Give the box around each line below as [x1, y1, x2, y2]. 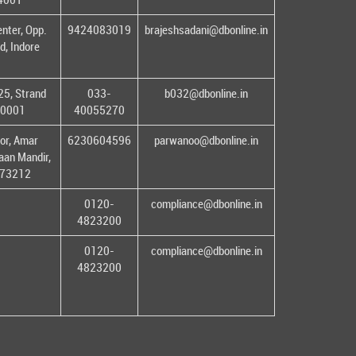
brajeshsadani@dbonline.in [145, 21, 268, 38]
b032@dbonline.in [164, 85, 248, 102]
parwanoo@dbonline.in [154, 132, 258, 149]
